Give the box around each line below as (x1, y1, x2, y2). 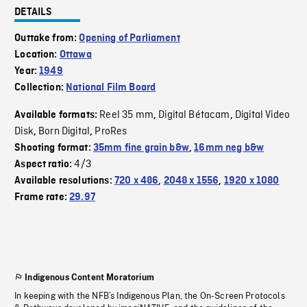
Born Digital (38, 125, 90, 139)
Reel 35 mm (99, 108, 153, 123)
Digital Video (234, 108, 291, 123)
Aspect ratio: (14, 159, 75, 171)
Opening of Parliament (79, 33, 180, 45)
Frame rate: (14, 192, 70, 204)
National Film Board (66, 82, 156, 94)
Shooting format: (14, 143, 93, 154)
